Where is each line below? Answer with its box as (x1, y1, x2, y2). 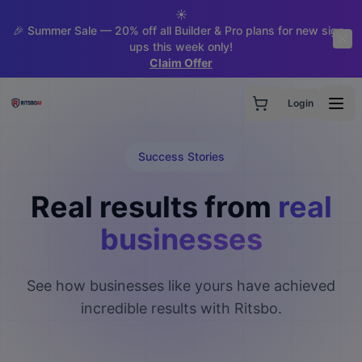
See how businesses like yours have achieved (27, 277, 335, 294)
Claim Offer (149, 56, 213, 69)
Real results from (30, 189, 271, 225)
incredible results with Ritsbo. (80, 300, 282, 317)
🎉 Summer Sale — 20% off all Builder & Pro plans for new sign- (13, 23, 349, 37)
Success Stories (137, 149, 225, 163)
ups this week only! (129, 40, 233, 53)
